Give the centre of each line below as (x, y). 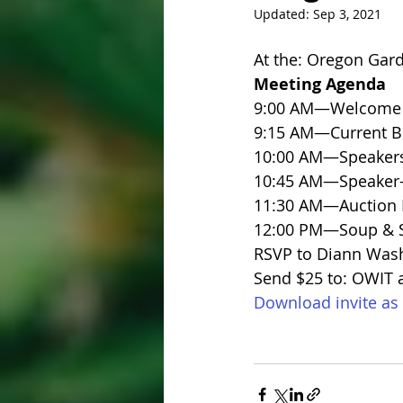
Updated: (283, 14)
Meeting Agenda (320, 84)
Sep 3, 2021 (347, 14)
